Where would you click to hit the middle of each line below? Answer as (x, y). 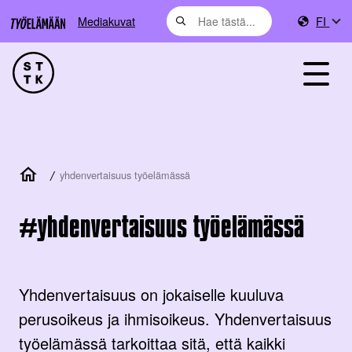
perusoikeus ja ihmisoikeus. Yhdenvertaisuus (175, 318)
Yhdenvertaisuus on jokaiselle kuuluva (151, 294)
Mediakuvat (106, 21)
